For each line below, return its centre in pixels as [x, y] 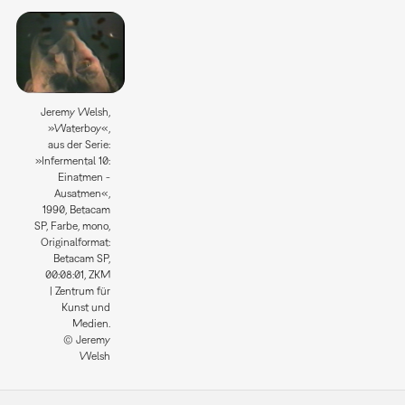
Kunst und [85, 307]
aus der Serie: [79, 144]
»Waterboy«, [79, 128]
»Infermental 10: [72, 160]
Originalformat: [75, 242]
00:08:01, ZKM [77, 274]
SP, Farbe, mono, [72, 226]
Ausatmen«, [82, 193]
